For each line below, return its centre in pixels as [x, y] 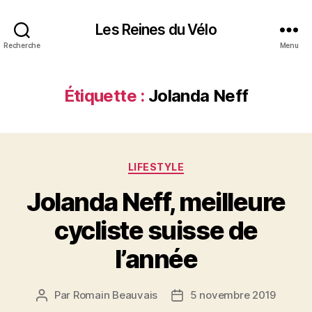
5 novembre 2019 [233, 295]
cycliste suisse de [156, 230]
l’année [156, 259]
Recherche [22, 45]
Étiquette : [104, 96]
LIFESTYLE [156, 167]
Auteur [57, 295]
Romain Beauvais [115, 295]
